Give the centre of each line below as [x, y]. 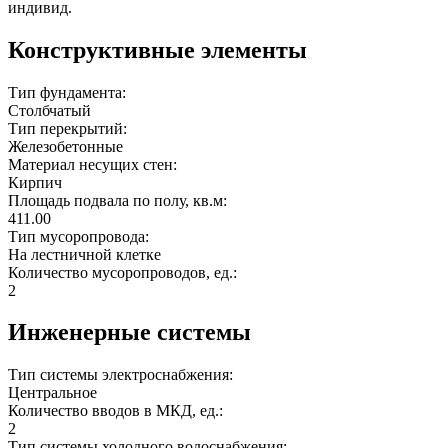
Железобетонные [65, 146]
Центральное [52, 393]
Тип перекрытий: [69, 128]
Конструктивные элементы [157, 49]
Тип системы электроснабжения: [122, 375]
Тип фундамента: [69, 92]
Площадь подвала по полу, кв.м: [119, 200]
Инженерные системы [129, 332]
